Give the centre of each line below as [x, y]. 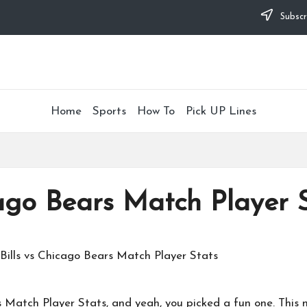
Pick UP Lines [221, 111]
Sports [109, 111]
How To [156, 111]
